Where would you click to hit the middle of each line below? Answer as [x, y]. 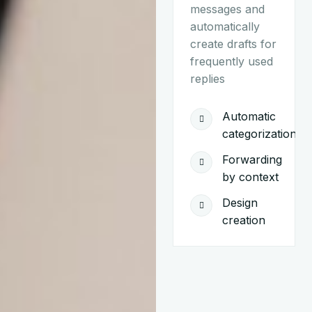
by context [250, 177]
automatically [225, 26]
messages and [227, 9]
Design [240, 203]
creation [244, 220]
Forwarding [252, 160]
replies [208, 78]
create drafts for [233, 44]
